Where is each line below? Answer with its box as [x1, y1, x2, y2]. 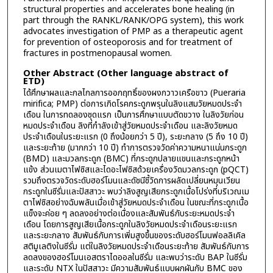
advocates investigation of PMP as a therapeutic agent [23, 25, 243, 38]
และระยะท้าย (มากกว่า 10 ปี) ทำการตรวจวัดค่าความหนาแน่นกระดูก [23, 141, 247, 154]
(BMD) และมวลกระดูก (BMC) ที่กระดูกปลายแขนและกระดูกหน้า [23, 152, 239, 165]
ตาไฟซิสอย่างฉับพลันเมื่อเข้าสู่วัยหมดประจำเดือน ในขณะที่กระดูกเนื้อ [23, 196, 249, 209]
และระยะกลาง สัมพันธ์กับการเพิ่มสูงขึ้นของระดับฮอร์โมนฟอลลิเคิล [23, 229, 246, 242]
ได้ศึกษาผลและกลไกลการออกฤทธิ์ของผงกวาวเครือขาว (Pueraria [23, 86, 246, 99]
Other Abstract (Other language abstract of [23, 66, 229, 80]
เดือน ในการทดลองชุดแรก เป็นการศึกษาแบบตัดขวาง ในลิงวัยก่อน [23, 108, 244, 121]
